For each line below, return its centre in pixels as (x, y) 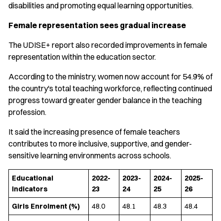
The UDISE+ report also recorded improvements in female (108, 45)
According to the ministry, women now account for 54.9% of (110, 77)
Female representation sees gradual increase (97, 25)
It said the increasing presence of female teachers (94, 132)
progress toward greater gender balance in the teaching (105, 100)
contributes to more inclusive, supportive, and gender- (100, 144)
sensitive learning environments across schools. (90, 156)
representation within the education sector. (82, 57)
